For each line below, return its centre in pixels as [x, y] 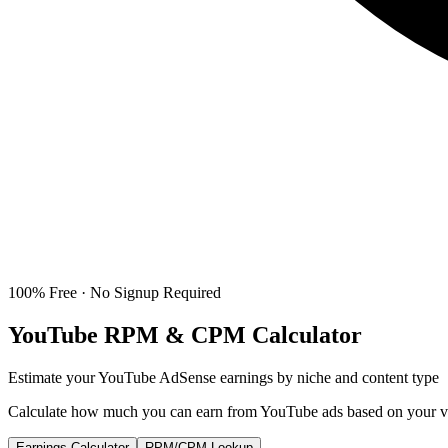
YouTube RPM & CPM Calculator [185, 334]
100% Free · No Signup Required [114, 292]
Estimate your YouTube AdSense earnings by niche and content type [223, 377]
